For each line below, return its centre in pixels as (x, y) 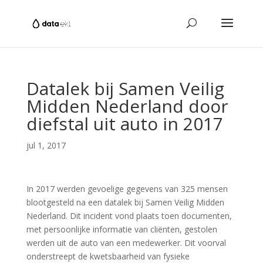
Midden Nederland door (127, 106)
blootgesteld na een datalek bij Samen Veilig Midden (125, 202)
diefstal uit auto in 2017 (124, 124)
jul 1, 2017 (46, 145)
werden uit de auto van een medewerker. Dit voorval (126, 243)
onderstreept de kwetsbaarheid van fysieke (108, 256)
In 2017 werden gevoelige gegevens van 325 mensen (127, 189)
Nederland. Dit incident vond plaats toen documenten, (129, 216)
